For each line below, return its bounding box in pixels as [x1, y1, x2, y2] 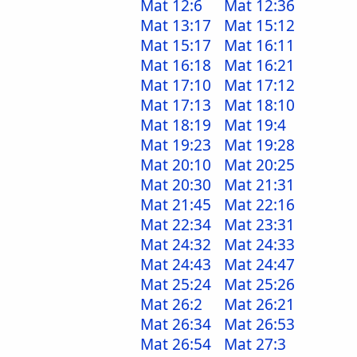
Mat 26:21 [224, 294, 295, 315]
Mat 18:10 [224, 95, 295, 116]
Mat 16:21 [224, 55, 295, 76]
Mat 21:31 [224, 175, 295, 195]
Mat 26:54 [140, 334, 211, 355]
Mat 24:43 [140, 254, 211, 275]
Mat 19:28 [224, 135, 295, 155]
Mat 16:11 [224, 35, 295, 56]
